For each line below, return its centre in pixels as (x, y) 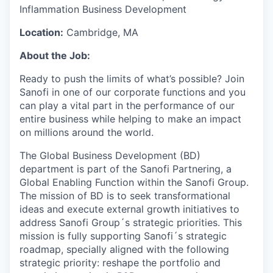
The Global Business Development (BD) (110, 155)
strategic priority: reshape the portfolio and (120, 262)
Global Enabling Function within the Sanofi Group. (134, 182)
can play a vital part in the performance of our (127, 105)
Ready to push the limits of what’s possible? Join (132, 78)
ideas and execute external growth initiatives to (129, 209)
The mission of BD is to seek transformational (125, 195)
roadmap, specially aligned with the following (124, 249)
